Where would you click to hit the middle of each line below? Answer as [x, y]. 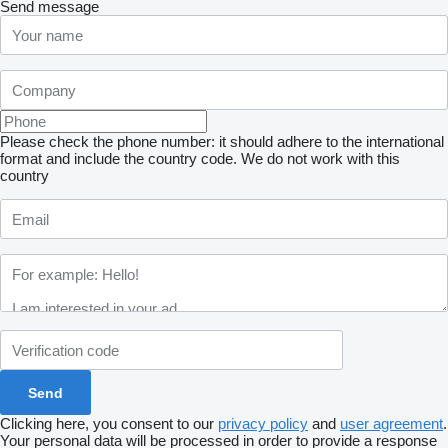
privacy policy [263, 423]
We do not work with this [320, 158]
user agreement [391, 423]
